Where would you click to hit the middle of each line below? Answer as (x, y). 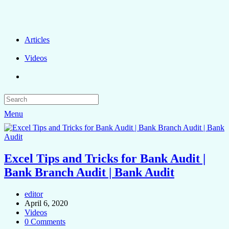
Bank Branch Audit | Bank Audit (89, 172)
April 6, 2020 (46, 203)
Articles (37, 40)
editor (34, 194)
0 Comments (45, 221)
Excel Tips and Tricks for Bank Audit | (105, 158)
